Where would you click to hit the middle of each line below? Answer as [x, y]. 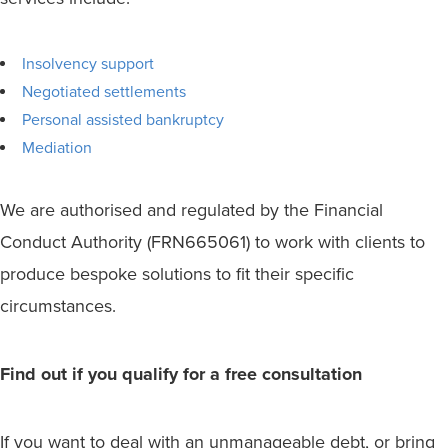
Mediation [57, 148]
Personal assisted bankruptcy [123, 120]
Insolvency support [88, 64]
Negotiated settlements [104, 92]
